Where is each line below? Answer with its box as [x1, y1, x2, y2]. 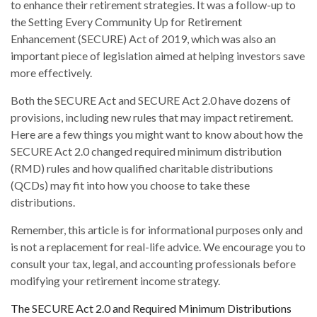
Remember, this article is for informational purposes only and [11, 223, 303, 237]
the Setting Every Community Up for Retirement [11, 15, 242, 29]
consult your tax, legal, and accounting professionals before [11, 257, 296, 271]
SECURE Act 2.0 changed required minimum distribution [11, 144, 282, 158]
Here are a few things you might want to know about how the [11, 127, 303, 142]
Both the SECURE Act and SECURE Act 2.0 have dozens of [11, 93, 291, 108]
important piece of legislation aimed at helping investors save [11, 49, 305, 63]
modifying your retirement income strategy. [11, 274, 220, 288]
